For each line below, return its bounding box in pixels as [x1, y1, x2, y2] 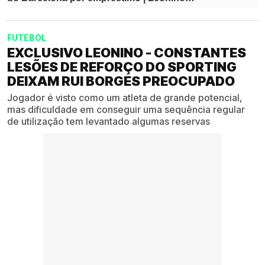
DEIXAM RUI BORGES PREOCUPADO [7, 73, 235, 89]
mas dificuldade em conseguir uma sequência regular [7, 103, 245, 115]
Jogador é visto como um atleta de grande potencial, [7, 91, 242, 104]
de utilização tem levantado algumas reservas [7, 115, 210, 127]
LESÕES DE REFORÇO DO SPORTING [7, 59, 237, 75]
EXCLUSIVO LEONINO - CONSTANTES [7, 44, 246, 60]
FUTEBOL [7, 32, 46, 43]
